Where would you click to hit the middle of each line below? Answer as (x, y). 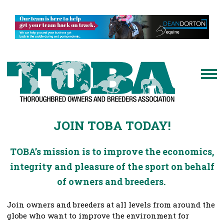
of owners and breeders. (112, 182)
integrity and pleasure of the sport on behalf (112, 167)
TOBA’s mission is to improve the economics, (112, 152)
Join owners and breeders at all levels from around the (111, 205)
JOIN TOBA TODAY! (112, 126)
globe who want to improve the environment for (98, 216)
